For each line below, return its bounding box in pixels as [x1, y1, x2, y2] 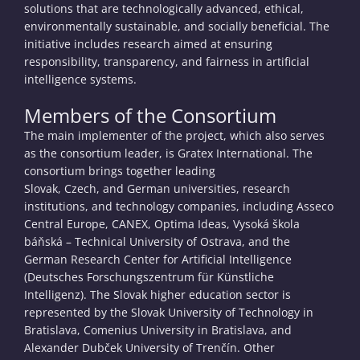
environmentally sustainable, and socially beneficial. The [24, 18, 329, 34]
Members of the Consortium [24, 102, 276, 129]
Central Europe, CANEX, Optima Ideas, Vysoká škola [24, 216, 300, 231]
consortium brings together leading [24, 163, 215, 178]
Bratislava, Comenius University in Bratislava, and [24, 322, 292, 337]
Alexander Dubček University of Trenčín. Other [24, 340, 275, 355]
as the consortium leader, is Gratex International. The [24, 145, 313, 161]
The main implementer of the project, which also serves [24, 128, 325, 143]
